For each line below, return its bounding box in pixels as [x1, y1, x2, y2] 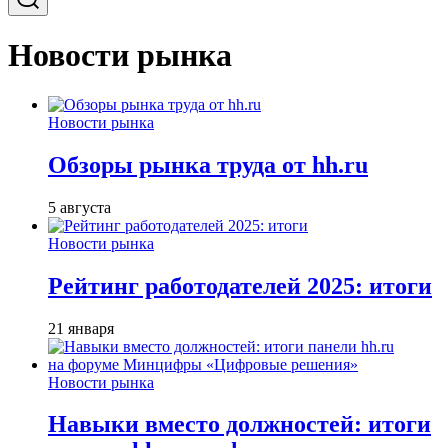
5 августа [48, 198, 111, 216]
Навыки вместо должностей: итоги [48, 411, 431, 438]
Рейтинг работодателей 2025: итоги [48, 272, 432, 299]
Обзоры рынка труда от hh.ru [48, 151, 368, 178]
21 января [48, 319, 114, 337]
